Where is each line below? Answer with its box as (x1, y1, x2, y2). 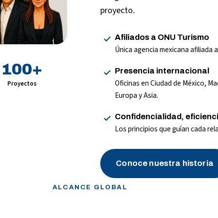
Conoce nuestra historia (116, 159, 214, 168)
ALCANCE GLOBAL (53, 183, 127, 191)
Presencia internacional (114, 66, 209, 75)
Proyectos (7, 79, 37, 88)
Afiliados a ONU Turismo (114, 33, 209, 41)
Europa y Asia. (114, 90, 158, 101)
